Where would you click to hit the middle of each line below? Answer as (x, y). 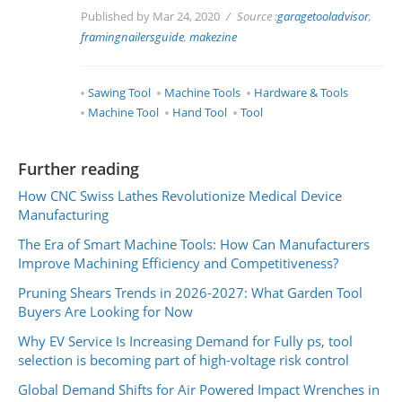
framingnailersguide (132, 37)
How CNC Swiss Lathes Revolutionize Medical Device (180, 195)
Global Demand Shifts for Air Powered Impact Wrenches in (199, 389)
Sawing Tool (119, 93)
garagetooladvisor (323, 17)
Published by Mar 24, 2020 (152, 17)
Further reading (79, 169)
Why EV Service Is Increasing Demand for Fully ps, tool (185, 341)
